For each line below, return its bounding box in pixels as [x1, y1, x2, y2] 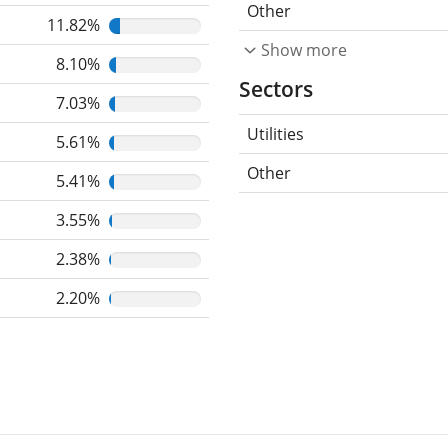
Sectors [239, 74, 313, 103]
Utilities [247, 122, 304, 145]
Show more [261, 38, 347, 61]
